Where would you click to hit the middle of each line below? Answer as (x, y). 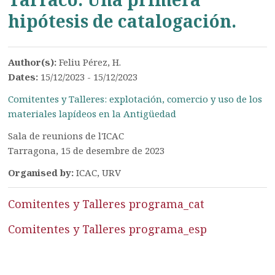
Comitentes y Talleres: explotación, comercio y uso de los (135, 99)
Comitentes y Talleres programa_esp (108, 229)
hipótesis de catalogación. (122, 21)
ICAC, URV (99, 172)
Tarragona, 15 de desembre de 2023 (87, 150)
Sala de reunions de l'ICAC (66, 136)
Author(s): (34, 62)
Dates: (25, 77)
